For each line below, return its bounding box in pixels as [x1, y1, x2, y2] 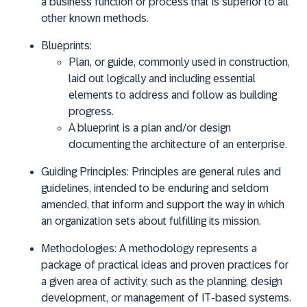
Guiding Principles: [41, 165, 129, 177]
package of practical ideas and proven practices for [41, 258, 288, 271]
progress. [69, 105, 114, 117]
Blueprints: [41, 39, 92, 51]
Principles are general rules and [132, 165, 281, 177]
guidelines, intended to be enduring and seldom [41, 182, 269, 194]
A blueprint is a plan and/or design [69, 121, 231, 134]
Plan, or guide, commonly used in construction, [69, 56, 290, 68]
